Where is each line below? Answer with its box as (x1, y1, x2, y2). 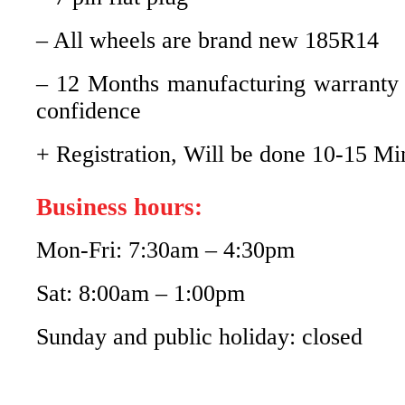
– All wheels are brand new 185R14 (36, 26, 379, 53)
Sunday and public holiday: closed (36, 323, 363, 350)
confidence (36, 97, 141, 124)
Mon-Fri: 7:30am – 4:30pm (36, 236, 295, 263)
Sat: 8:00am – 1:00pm (36, 279, 245, 306)
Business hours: (36, 193, 202, 221)
